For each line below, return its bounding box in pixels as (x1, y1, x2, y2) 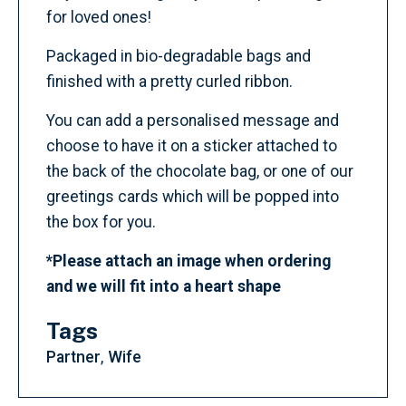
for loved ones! (46, 8, 151, 26)
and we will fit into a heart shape (46, 277, 281, 295)
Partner (46, 348, 101, 366)
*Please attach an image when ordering (46, 252, 331, 270)
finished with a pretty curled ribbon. (46, 72, 293, 91)
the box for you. (46, 213, 156, 231)
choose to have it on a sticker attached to (46, 137, 337, 155)
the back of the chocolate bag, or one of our (46, 162, 353, 180)
